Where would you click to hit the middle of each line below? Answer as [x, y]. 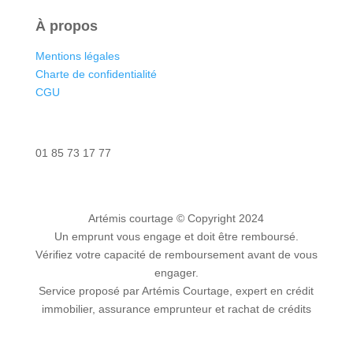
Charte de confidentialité [96, 74]
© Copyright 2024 [221, 218]
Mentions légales [77, 56]
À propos [66, 26]
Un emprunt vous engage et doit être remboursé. [176, 236]
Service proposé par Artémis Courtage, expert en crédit [176, 290]
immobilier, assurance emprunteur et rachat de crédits [176, 308]
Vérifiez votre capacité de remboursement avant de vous [176, 254]
